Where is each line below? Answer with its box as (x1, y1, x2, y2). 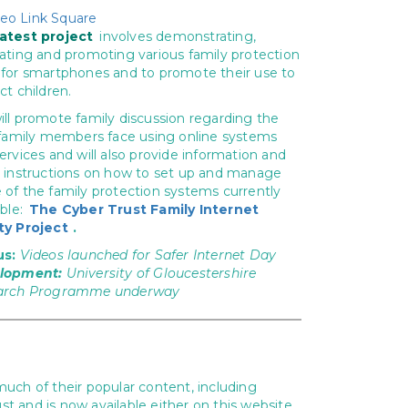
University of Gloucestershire (62, 265, 257, 281)
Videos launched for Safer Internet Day (19, 247, 277, 263)
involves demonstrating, (96, 28, 257, 45)
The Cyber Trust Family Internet (29, 201, 260, 218)
